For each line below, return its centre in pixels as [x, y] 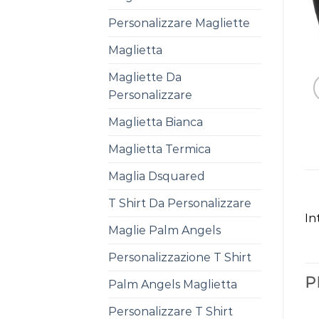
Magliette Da [145, 77]
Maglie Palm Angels [164, 230]
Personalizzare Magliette [179, 23]
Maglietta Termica [159, 149]
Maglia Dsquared [157, 176]
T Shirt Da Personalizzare [180, 203]
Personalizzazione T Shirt [180, 257]
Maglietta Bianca [156, 122]
